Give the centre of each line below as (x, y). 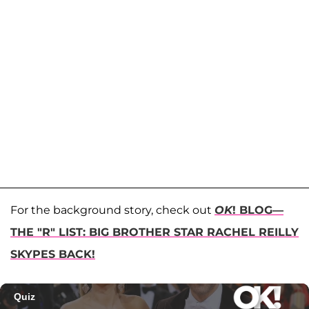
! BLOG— (258, 210)
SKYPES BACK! (53, 254)
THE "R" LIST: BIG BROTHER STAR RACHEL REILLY (154, 232)
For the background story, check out (112, 210)
